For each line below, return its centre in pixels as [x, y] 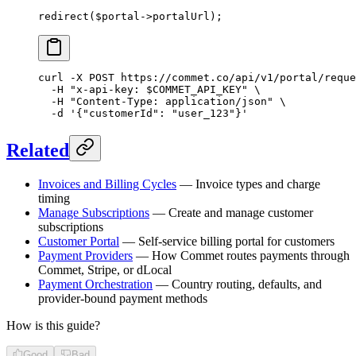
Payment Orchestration [95, 284]
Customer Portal [79, 241]
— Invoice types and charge [248, 184]
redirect [64, 17]
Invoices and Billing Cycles [107, 184]
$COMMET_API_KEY [194, 90]
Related [38, 150]
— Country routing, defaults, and [237, 284]
